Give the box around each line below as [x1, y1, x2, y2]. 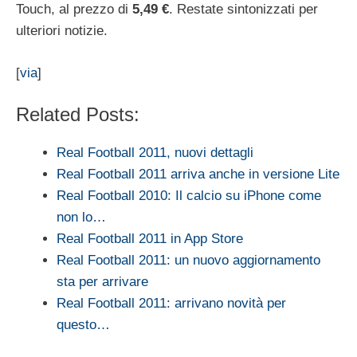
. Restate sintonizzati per [169, 2, 318, 18]
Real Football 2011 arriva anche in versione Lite [57, 167, 339, 182]
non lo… [57, 210, 106, 226]
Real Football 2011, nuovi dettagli [57, 145, 253, 161]
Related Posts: [16, 104, 139, 126]
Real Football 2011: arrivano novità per [57, 296, 286, 312]
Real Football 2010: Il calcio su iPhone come [57, 188, 321, 204]
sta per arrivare [57, 274, 148, 290]
